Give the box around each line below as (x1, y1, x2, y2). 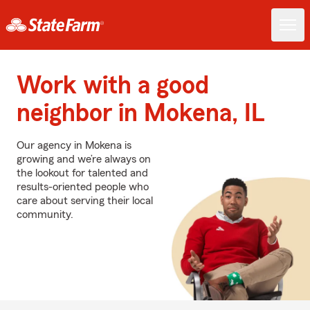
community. (17, 209, 73, 220)
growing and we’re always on (17, 154, 151, 165)
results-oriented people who (17, 181, 149, 192)
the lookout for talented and (17, 167, 148, 179)
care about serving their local (17, 195, 153, 206)
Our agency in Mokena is (17, 140, 131, 151)
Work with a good (17, 73, 209, 98)
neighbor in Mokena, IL (17, 101, 264, 126)
